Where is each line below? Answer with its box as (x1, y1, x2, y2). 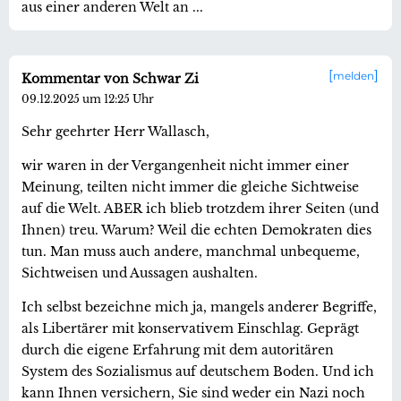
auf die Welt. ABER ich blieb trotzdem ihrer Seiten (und (21, 200, 379, 217)
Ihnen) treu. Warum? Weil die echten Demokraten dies (21, 221, 371, 238)
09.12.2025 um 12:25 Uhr (21, 91, 154, 106)
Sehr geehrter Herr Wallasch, (21, 123, 209, 140)
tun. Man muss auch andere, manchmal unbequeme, (21, 243, 360, 260)
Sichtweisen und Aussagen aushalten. (21, 264, 258, 281)
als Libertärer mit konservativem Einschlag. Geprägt (21, 320, 359, 337)
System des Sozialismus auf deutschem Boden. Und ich (21, 363, 374, 380)
